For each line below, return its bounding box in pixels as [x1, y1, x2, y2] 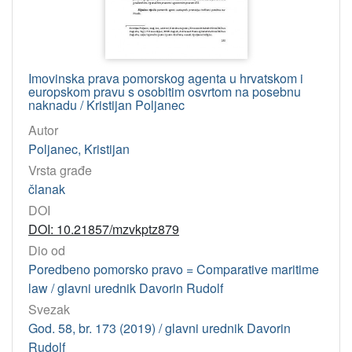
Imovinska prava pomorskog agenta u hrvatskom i [28, 68, 303, 87]
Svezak [28, 300, 70, 319]
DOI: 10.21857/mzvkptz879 [28, 219, 179, 238]
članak [28, 179, 65, 198]
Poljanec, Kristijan [28, 139, 130, 158]
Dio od [28, 241, 65, 260]
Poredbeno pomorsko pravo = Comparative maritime [28, 260, 319, 279]
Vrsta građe [28, 160, 92, 179]
